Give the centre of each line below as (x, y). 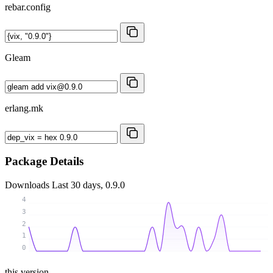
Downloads (28, 185)
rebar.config (28, 7)
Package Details (44, 161)
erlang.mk (24, 108)
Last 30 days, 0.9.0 (88, 185)
